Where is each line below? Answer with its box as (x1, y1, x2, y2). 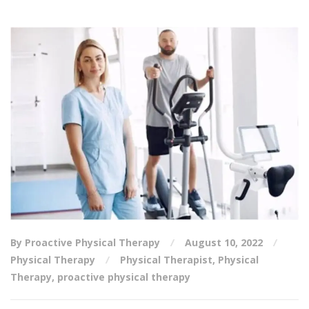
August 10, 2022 (185, 235, 263, 249)
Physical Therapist (120, 252, 212, 266)
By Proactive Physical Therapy (10, 235, 163, 249)
